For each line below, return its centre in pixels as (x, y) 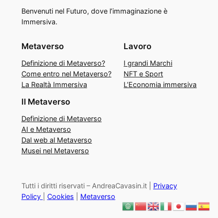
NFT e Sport (144, 73)
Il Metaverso (45, 101)
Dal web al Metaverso (56, 140)
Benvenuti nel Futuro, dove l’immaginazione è (94, 11)
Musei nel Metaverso (55, 150)
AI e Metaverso (46, 129)
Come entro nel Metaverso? (66, 73)
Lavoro (138, 46)
